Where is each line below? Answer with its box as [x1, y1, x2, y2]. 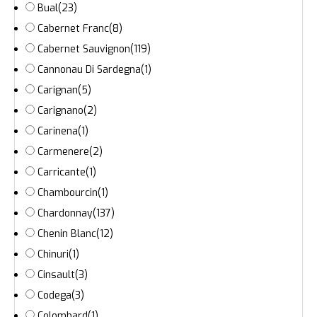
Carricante [38, 166, 86, 180]
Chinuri [38, 248, 69, 262]
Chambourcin [38, 186, 98, 200]
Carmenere [38, 145, 89, 159]
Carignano [38, 104, 83, 118]
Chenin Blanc [38, 227, 96, 241]
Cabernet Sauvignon [38, 42, 130, 57]
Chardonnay [38, 207, 93, 221]
